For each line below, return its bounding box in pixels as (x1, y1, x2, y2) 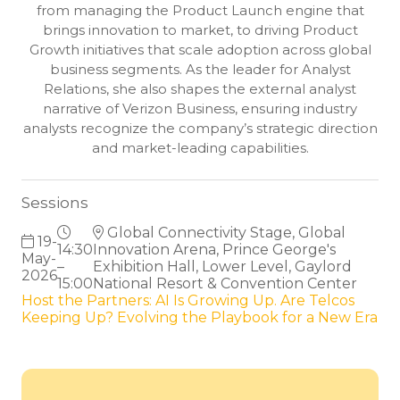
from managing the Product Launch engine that (36, 3, 364, 20)
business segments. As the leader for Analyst (49, 62, 351, 79)
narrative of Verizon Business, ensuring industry (43, 101, 357, 118)
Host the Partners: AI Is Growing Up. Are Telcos (21, 292, 354, 310)
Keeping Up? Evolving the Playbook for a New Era (21, 309, 378, 327)
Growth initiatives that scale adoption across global (29, 42, 371, 59)
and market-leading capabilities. (91, 140, 309, 157)
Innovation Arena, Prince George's (93, 241, 336, 259)
